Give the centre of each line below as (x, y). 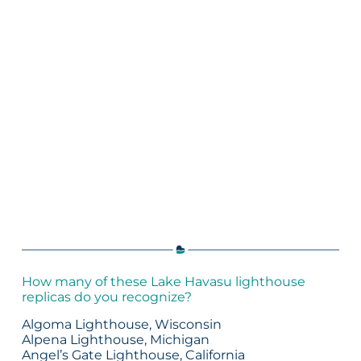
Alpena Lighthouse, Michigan (115, 339)
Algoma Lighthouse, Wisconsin (121, 324)
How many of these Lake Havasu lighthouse (163, 282)
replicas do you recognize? (106, 297)
